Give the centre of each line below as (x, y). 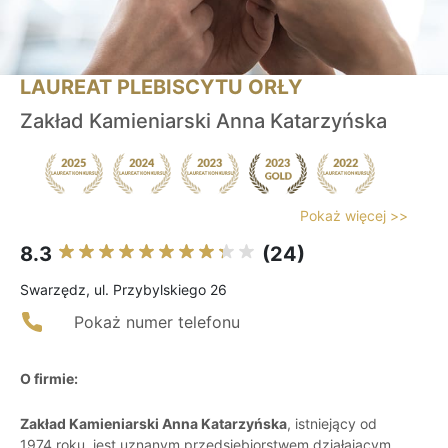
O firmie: (49, 379)
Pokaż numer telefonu (157, 322)
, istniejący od (332, 424)
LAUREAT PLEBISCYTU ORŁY (161, 87)
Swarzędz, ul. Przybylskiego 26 (123, 290)
